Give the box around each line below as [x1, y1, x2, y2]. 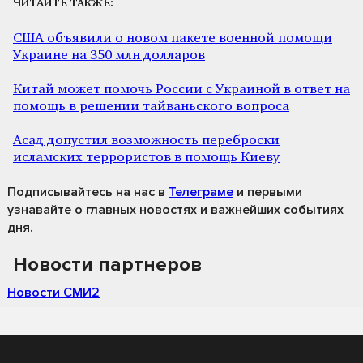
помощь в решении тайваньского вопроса [13, 99, 289, 113]
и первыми [233, 183, 302, 200]
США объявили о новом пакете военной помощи [13, 31, 332, 45]
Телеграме [169, 183, 233, 200]
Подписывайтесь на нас [7, 183, 155, 200]
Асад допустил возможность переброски [13, 133, 280, 147]
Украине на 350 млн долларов [13, 48, 205, 62]
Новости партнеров [13, 252, 202, 276]
